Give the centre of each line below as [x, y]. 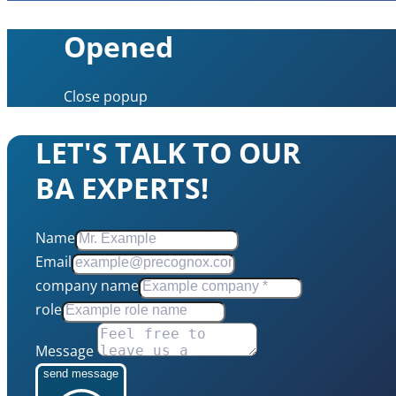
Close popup [106, 96]
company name [87, 285]
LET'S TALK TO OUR [168, 152]
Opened [118, 46]
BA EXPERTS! [122, 187]
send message [81, 373]
